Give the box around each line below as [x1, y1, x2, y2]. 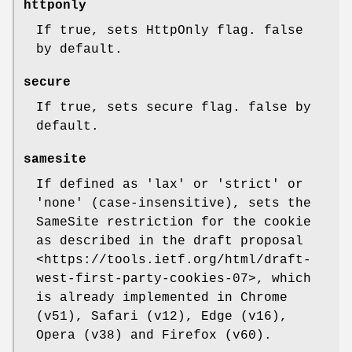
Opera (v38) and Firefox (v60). [36, 328, 272, 343]
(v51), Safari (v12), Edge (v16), [36, 310, 288, 324]
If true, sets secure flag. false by [36, 101, 311, 115]
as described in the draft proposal [36, 234, 303, 249]
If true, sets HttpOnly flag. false [36, 24, 303, 38]
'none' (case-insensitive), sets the [36, 196, 311, 211]
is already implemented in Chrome [36, 291, 288, 306]
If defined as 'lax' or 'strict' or [36, 178, 303, 192]
